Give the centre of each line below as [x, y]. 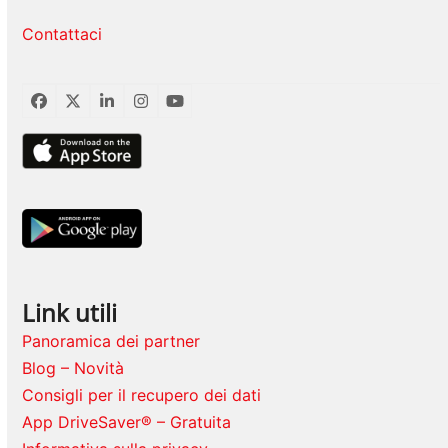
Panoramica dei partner [111, 341]
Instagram [177, 107]
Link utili [70, 313]
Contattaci [62, 34]
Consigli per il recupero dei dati [142, 395]
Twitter [98, 107]
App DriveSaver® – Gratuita [127, 422]
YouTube [206, 107]
